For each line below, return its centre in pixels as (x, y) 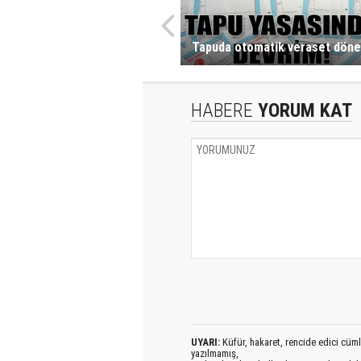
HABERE (222, 110)
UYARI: (205, 342)
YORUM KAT (303, 110)
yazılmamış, (215, 353)
